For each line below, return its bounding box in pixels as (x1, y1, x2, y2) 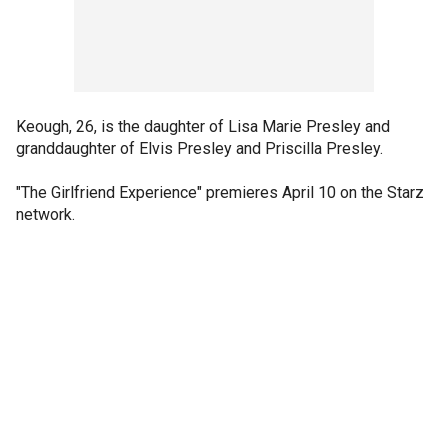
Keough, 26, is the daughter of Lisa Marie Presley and (16, 117, 390, 136)
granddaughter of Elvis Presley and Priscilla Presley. (16, 139, 383, 158)
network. (16, 205, 75, 224)
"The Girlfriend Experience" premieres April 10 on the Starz (16, 183, 424, 202)
